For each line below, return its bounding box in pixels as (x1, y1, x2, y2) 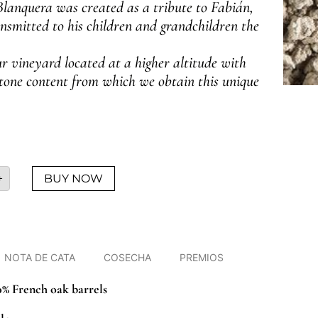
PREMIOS (179, 251, 224, 264)
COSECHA (103, 251, 151, 264)
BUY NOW (44, 171, 103, 185)
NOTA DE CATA (4, 251, 75, 264)
